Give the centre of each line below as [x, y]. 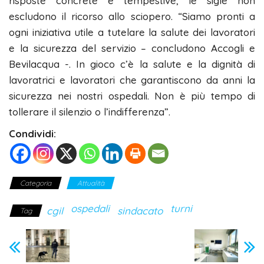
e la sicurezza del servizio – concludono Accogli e [132, 48]
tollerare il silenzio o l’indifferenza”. [90, 112]
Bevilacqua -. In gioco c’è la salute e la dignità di [132, 64]
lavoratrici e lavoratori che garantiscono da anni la [132, 80]
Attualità [91, 183]
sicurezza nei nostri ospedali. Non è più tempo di [132, 96]
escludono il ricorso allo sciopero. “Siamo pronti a [132, 16]
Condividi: [32, 134]
